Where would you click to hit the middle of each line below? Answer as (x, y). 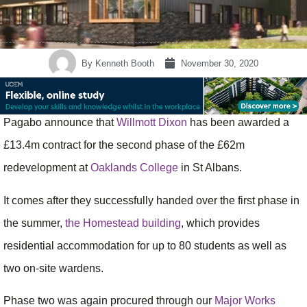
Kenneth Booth (123, 63)
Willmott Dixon (152, 123)
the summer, (34, 223)
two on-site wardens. (53, 268)
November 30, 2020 (220, 63)
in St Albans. (210, 168)
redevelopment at (47, 168)
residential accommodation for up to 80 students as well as (145, 245)
